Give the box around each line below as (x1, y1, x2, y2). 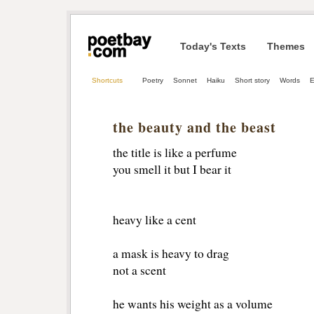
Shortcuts (92, 76, 123, 84)
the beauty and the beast (113, 117, 276, 138)
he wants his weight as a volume (113, 296, 273, 313)
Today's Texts (180, 41, 246, 52)
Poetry (142, 76, 163, 84)
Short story (235, 76, 270, 84)
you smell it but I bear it (113, 161, 231, 178)
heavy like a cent (113, 212, 196, 228)
